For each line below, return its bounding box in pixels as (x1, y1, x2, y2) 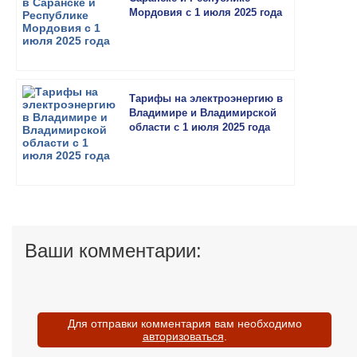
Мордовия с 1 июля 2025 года (129, 6, 282, 18)
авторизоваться (142, 330, 224, 343)
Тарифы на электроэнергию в (129, 92, 283, 104)
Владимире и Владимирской (129, 107, 277, 119)
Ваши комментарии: (25, 240, 202, 261)
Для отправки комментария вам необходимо (67, 317, 302, 330)
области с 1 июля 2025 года (129, 121, 270, 133)
